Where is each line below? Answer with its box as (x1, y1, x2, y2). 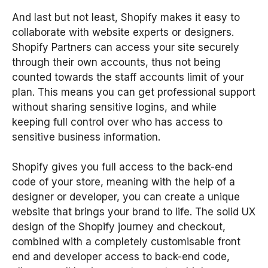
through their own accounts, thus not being (12, 56, 221, 68)
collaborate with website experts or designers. (12, 26, 234, 38)
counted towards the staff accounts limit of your (12, 71, 244, 83)
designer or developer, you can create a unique (12, 191, 240, 203)
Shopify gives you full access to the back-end (12, 161, 233, 173)
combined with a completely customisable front (12, 236, 240, 248)
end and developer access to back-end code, (12, 251, 230, 263)
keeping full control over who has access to (12, 115, 223, 128)
